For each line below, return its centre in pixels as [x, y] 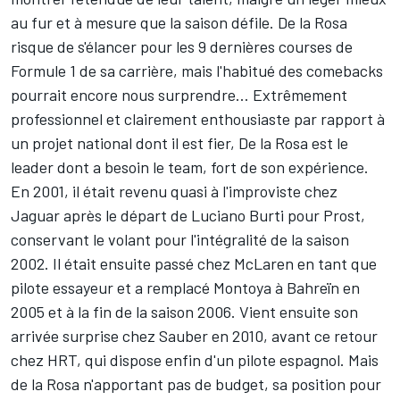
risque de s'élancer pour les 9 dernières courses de [182, 46]
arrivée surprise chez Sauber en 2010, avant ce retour [194, 336]
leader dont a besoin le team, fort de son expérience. [190, 167]
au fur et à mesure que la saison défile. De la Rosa [179, 22]
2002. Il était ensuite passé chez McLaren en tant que [194, 263]
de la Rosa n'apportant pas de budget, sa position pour [196, 384]
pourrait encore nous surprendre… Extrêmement [179, 95]
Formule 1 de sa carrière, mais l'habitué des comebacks [197, 71]
